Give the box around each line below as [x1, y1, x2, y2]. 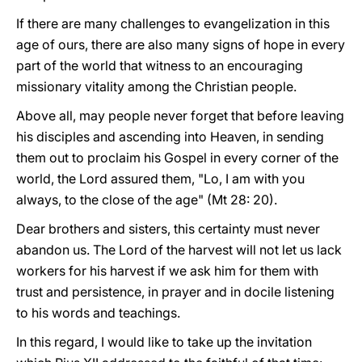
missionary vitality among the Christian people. [16, 78, 297, 95]
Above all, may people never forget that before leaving [16, 107, 344, 124]
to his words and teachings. [16, 305, 180, 321]
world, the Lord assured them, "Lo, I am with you [16, 170, 305, 187]
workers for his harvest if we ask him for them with [16, 263, 318, 279]
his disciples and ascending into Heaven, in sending [16, 128, 324, 145]
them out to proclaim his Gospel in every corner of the [16, 149, 339, 166]
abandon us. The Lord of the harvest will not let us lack [16, 242, 342, 258]
